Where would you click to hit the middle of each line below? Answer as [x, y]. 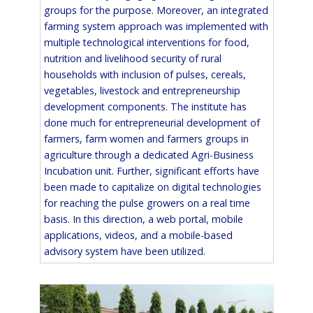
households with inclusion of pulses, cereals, [145, 75]
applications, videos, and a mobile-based [138, 235]
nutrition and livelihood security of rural [132, 59]
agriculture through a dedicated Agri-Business [148, 155]
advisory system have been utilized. [124, 252]
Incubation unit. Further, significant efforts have [151, 171]
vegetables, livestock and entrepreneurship [142, 91]
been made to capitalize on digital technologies [152, 187]
